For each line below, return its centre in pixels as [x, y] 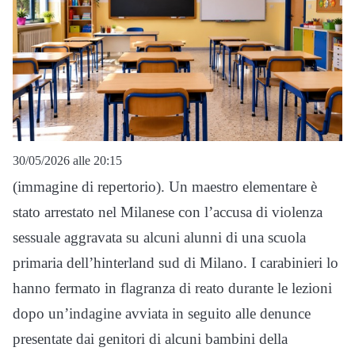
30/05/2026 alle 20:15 [67, 160]
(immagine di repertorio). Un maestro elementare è [165, 187]
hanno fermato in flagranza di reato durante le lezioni [172, 288]
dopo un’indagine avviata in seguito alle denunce [162, 313]
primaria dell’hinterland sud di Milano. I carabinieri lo [176, 263]
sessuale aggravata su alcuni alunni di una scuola [159, 237]
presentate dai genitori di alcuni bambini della [150, 339]
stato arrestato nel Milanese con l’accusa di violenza [168, 212]
